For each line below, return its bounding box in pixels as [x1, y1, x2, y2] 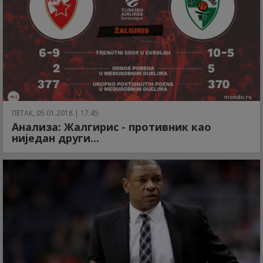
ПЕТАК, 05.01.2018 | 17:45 [12, 108, 99, 119]
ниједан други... [12, 131, 99, 146]
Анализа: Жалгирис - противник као [12, 120, 211, 134]
